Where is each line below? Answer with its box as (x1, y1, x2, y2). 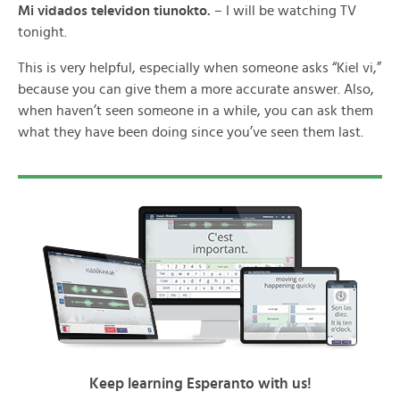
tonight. (18, 25, 67, 39)
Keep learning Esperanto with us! (88, 376, 312, 391)
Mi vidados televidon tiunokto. (18, 4, 214, 18)
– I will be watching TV (214, 4, 356, 18)
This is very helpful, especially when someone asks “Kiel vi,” (18, 61, 381, 75)
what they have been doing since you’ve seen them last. (18, 125, 363, 139)
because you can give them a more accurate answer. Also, (18, 82, 374, 96)
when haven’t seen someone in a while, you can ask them (18, 104, 373, 118)
